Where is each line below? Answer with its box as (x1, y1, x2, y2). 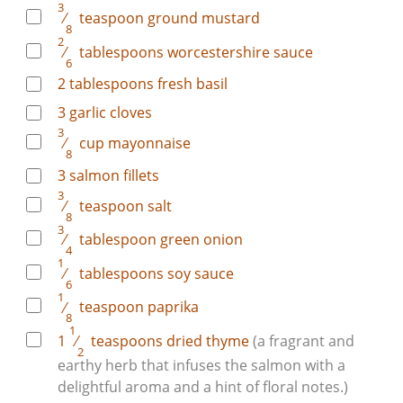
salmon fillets (69, 165, 159, 185)
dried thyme (163, 331, 253, 352)
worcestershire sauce (164, 41, 313, 62)
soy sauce (164, 264, 234, 283)
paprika (144, 297, 199, 318)
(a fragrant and (253, 331, 354, 352)
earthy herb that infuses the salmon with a (58, 355, 345, 376)
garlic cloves (69, 103, 152, 123)
